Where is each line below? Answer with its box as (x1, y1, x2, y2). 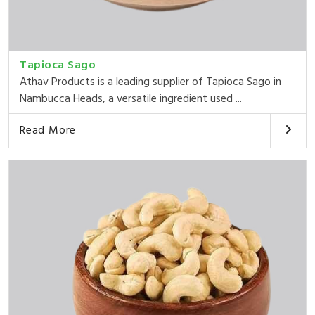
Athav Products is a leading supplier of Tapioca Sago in (20, 72, 281, 91)
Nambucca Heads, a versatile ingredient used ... (20, 89, 242, 108)
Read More (20, 121, 77, 140)
